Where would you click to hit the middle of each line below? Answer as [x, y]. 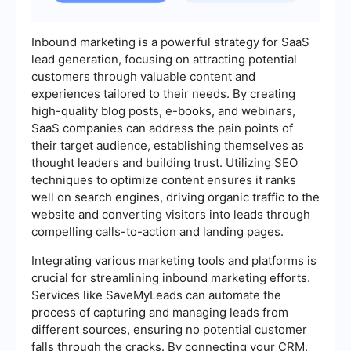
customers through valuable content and [143, 76]
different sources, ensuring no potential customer [169, 329]
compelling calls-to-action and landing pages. [157, 231]
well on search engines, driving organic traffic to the [175, 197]
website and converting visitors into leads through [171, 214]
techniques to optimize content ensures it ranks [164, 179]
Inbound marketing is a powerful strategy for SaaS [170, 42]
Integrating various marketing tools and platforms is [174, 260]
